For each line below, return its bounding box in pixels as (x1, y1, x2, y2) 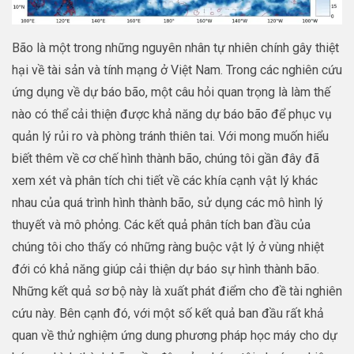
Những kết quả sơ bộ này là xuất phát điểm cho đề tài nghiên (12, 283, 342, 299)
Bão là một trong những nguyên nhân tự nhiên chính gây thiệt (12, 40, 339, 55)
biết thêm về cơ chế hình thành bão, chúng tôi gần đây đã (12, 150, 319, 166)
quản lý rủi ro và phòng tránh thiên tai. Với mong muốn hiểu (12, 128, 329, 144)
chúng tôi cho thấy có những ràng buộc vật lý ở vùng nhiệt (12, 239, 324, 254)
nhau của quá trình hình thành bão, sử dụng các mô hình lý (12, 194, 323, 210)
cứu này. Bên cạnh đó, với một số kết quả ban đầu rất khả (12, 305, 324, 321)
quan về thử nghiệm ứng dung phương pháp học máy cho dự (12, 327, 337, 343)
